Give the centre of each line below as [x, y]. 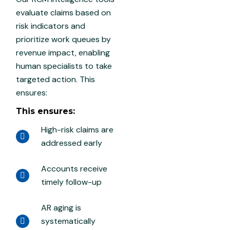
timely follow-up [72, 182]
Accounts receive [74, 169]
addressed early [72, 143]
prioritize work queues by [64, 40]
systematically [69, 221]
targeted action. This [56, 80]
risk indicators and [51, 26]
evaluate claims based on [64, 13]
